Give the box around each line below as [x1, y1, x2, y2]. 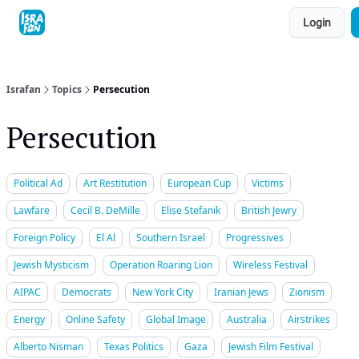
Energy [14, 313, 45, 326]
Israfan [6, 83, 41, 96]
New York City [132, 285, 193, 299]
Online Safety [66, 313, 125, 326]
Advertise [243, 18, 283, 30]
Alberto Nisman [14, 340, 83, 353]
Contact [160, 18, 195, 30]
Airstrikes [288, 313, 330, 326]
